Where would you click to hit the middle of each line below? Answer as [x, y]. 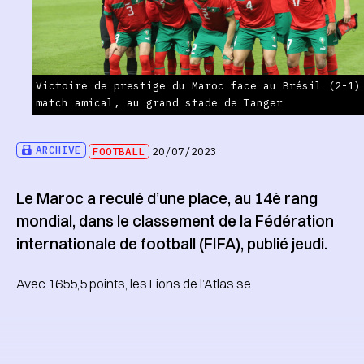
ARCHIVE [59, 150]
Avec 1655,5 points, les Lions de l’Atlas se [133, 284]
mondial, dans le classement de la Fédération [175, 221]
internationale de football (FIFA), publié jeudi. [171, 243]
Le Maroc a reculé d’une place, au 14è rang [167, 198]
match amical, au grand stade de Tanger [159, 103]
